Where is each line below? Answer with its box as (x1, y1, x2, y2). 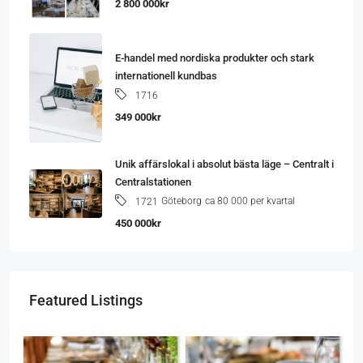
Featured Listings (29, 291, 143, 309)
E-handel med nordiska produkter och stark (115, 51, 314, 64)
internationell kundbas (115, 69, 217, 82)
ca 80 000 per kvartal (205, 195, 295, 207)
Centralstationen (115, 175, 191, 188)
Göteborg (161, 195, 202, 207)
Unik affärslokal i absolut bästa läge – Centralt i (115, 157, 334, 170)
